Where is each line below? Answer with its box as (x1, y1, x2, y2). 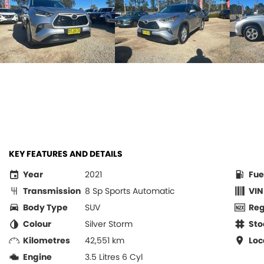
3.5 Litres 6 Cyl (85, 251, 143, 263)
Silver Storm (85, 218, 133, 230)
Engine (23, 251, 52, 263)
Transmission (23, 185, 81, 197)
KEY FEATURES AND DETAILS (9, 148, 123, 160)
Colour (23, 218, 51, 230)
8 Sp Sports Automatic (85, 185, 175, 197)
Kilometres (23, 235, 70, 246)
